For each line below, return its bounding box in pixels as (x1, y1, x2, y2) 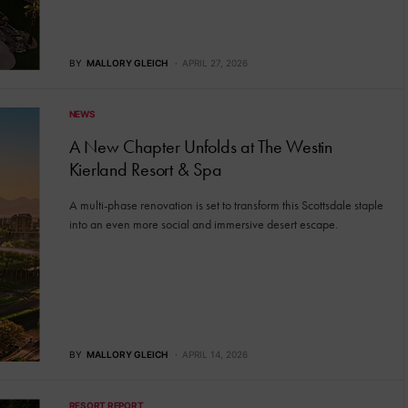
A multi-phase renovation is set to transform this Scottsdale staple (68, 197, 383, 213)
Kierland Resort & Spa (68, 158, 222, 180)
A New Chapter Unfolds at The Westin (68, 135, 332, 158)
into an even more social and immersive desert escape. (68, 216, 338, 232)
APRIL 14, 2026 (181, 349, 248, 361)
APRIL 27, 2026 (181, 56, 248, 68)
